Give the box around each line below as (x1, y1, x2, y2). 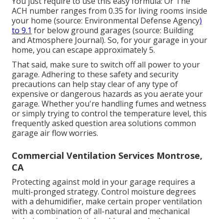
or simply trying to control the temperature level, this (12, 108, 207, 119)
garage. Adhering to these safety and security (12, 68, 178, 80)
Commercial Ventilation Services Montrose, (12, 149, 202, 161)
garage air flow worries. (12, 127, 98, 138)
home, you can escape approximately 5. (12, 44, 155, 55)
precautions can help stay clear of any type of (12, 78, 178, 89)
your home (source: (12, 15, 83, 26)
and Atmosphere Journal (12, 34, 102, 45)
